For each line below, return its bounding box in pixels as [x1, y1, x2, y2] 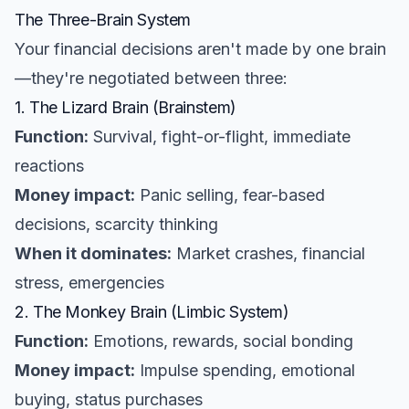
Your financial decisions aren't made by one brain [15, 39, 386, 58]
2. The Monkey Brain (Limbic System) [15, 302, 289, 321]
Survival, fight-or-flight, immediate [89, 127, 351, 146]
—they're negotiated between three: [15, 68, 288, 88]
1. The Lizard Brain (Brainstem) [15, 98, 236, 117]
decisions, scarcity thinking [15, 215, 218, 234]
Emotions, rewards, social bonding [89, 331, 353, 351]
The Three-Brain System [15, 10, 192, 29]
